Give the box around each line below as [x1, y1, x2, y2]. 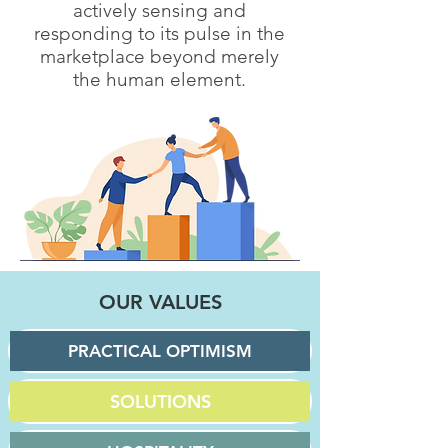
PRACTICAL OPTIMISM [68, 340, 252, 361]
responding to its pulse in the [33, 21, 285, 45]
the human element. [72, 67, 246, 91]
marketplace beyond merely [39, 44, 279, 68]
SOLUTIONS [109, 389, 211, 413]
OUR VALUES [98, 289, 222, 314]
